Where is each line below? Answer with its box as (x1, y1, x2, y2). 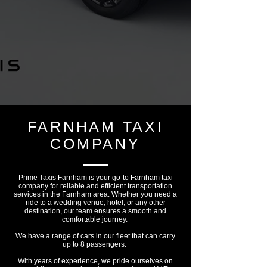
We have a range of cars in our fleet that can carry (15, 232, 175, 240)
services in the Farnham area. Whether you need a (14, 190, 177, 198)
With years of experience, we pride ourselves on (18, 257, 173, 265)
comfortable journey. (61, 215, 129, 223)
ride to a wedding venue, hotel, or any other (25, 198, 166, 207)
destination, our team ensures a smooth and (24, 207, 166, 215)
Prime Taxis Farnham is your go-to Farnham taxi (18, 173, 173, 182)
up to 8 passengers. (63, 240, 128, 249)
